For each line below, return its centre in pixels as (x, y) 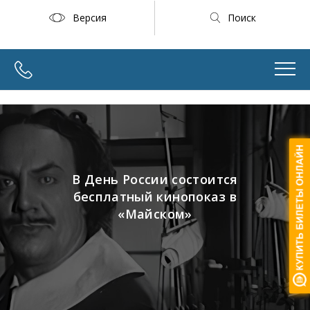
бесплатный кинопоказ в (155, 197)
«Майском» (155, 214)
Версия (89, 17)
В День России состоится (155, 179)
